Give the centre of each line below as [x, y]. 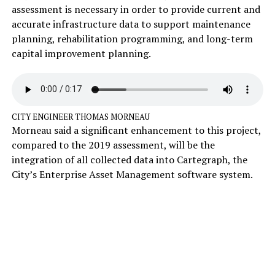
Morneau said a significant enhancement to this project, [136, 130]
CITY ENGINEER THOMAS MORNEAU [80, 116]
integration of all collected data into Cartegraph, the [129, 159]
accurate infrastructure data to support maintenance [131, 24]
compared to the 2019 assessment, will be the [113, 145]
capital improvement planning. [81, 53]
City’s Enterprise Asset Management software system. [132, 174]
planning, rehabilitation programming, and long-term [132, 38]
